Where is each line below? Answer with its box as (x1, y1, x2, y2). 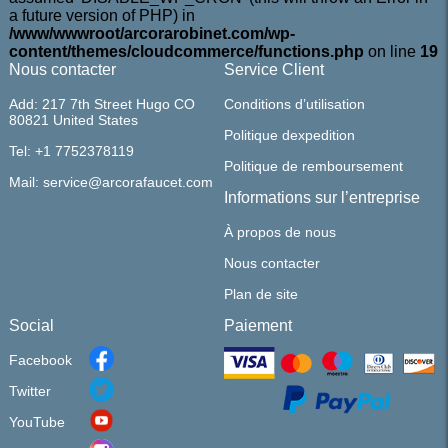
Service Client (223, 61, 324, 79)
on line (363, 43, 420, 61)
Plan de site (223, 286, 298, 303)
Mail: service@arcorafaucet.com (8, 174, 213, 191)
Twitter (8, 383, 51, 400)
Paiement (223, 317, 292, 335)
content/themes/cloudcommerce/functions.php (8, 43, 364, 61)
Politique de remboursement (223, 158, 403, 175)
